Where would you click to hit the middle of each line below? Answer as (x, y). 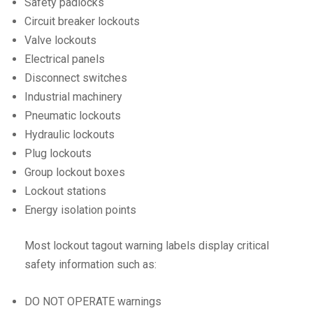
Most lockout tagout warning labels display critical (147, 245)
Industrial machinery (73, 96)
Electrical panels (65, 59)
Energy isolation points (80, 210)
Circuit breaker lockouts (82, 21)
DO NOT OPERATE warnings (93, 301)
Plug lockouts (58, 153)
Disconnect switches (76, 78)
